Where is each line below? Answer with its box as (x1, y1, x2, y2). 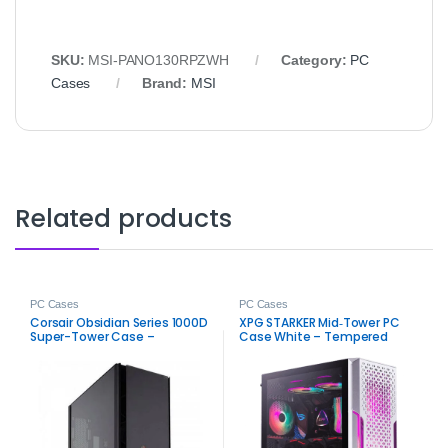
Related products (15, 200, 232, 236)
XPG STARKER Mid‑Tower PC (238, 313, 400, 331)
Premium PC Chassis (29, 341, 157, 359)
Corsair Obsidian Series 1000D (29, 313, 208, 331)
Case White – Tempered (238, 327, 389, 345)
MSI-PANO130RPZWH (88, 51, 230, 68)
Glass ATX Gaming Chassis (238, 341, 404, 359)
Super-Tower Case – (29, 327, 155, 345)
